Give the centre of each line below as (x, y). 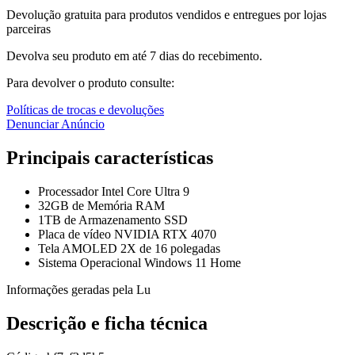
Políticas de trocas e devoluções (85, 110)
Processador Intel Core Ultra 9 (114, 191)
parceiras (29, 29)
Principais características (110, 157)
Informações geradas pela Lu (78, 289)
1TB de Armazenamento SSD (113, 219)
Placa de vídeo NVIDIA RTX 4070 (127, 234)
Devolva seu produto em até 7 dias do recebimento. (134, 56)
